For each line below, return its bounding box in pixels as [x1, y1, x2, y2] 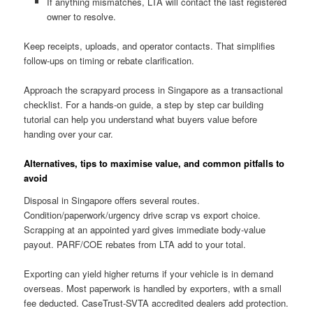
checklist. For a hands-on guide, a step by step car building [24, 98, 264, 112]
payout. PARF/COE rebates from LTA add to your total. [24, 238, 247, 252]
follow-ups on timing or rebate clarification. [24, 54, 195, 68]
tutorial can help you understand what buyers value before [24, 112, 258, 126]
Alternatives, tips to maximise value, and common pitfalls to [24, 156, 285, 170]
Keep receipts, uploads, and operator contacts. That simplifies [24, 39, 276, 53]
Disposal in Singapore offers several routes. [24, 194, 201, 208]
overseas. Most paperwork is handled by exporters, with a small [24, 282, 282, 296]
